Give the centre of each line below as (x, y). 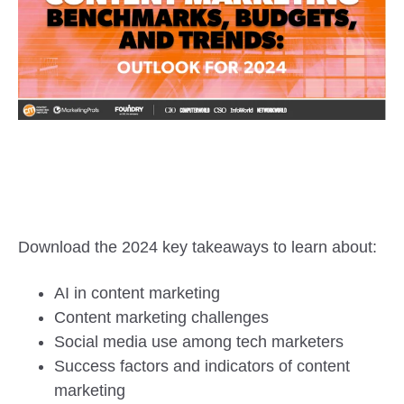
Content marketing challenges (161, 318)
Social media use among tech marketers (199, 342)
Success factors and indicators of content (202, 367)
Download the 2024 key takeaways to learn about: (197, 248)
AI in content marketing (137, 294)
